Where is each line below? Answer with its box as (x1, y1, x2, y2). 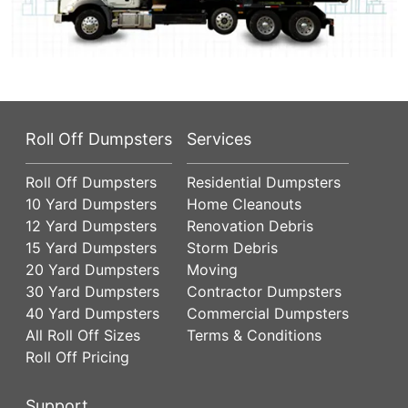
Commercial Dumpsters (187, 303, 349, 322)
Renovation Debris (187, 216, 313, 235)
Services (187, 128, 251, 148)
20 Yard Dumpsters (25, 260, 159, 279)
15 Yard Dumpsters (25, 238, 157, 257)
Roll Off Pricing (25, 347, 129, 366)
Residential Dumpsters (187, 172, 341, 191)
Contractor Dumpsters (187, 281, 342, 301)
